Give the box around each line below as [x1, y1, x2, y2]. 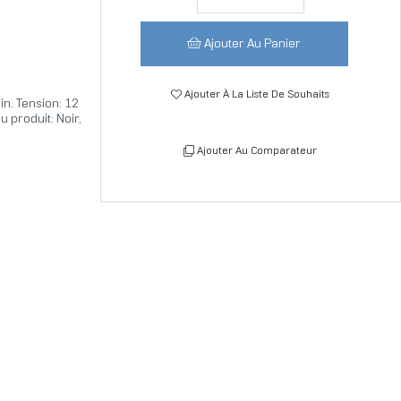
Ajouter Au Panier [204, 38, 302, 51]
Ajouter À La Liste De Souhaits [184, 90, 330, 100]
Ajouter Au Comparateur [197, 146, 318, 157]
